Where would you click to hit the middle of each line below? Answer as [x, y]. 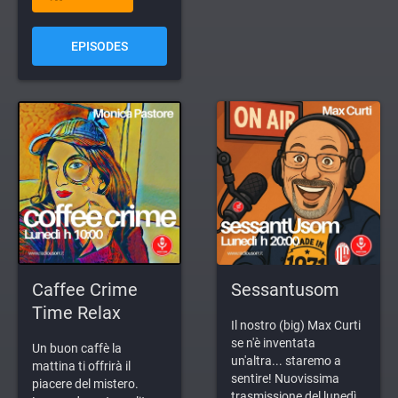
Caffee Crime [85, 290]
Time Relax [76, 313]
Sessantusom [285, 290]
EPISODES [99, 46]
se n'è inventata [273, 342]
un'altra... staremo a [286, 360]
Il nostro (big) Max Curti [296, 325]
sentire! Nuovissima [285, 378]
